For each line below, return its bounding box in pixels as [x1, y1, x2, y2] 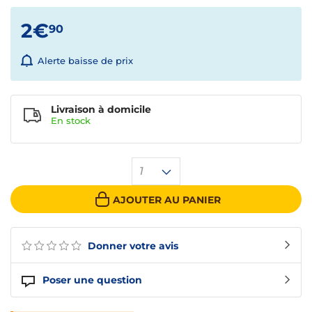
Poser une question [42, 274, 142, 287]
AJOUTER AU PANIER [112, 193, 221, 206]
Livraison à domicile [51, 103, 151, 116]
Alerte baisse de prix [38, 55, 133, 67]
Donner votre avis [85, 240, 178, 253]
